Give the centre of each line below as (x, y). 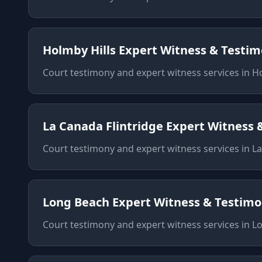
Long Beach (76, 202)
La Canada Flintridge (103, 126)
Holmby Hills (79, 50)
